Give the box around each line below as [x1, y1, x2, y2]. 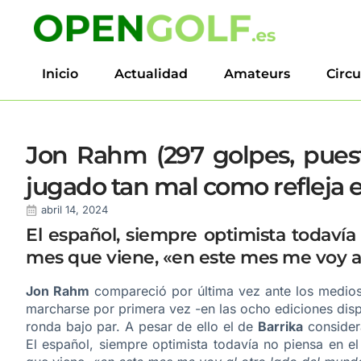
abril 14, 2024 [41, 203, 108, 216]
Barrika [257, 318, 303, 334]
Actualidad [114, 66, 188, 81]
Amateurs [224, 66, 290, 81]
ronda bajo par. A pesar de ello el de [26, 318, 258, 334]
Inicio [42, 66, 78, 81]
